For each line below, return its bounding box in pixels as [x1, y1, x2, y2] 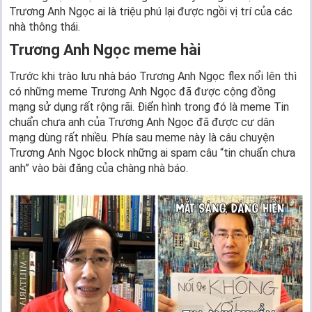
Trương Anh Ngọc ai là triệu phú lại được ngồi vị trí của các [9, 5, 292, 19]
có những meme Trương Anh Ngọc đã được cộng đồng [9, 85, 276, 99]
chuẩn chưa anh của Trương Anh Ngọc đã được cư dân [9, 116, 274, 130]
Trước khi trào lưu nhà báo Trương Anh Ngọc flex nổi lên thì [9, 70, 297, 84]
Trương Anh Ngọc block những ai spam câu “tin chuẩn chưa [9, 146, 295, 160]
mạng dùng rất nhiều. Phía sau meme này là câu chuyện [9, 131, 274, 145]
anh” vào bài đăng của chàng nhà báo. [9, 162, 188, 175]
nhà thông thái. [9, 20, 80, 34]
